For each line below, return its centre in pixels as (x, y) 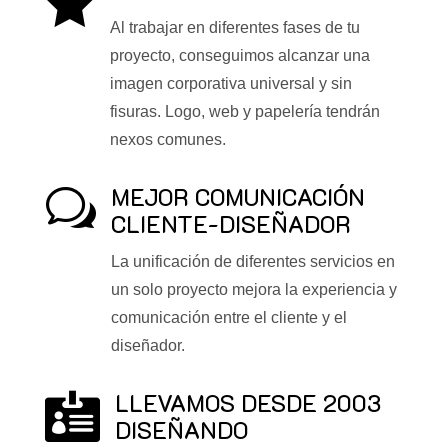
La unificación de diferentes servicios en (252, 262)
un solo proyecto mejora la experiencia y (253, 290)
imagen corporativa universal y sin (230, 84)
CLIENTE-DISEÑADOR (230, 224)
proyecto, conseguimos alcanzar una (239, 56)
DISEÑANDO (181, 430)
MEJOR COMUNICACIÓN (237, 197)
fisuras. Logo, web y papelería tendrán (244, 112)
